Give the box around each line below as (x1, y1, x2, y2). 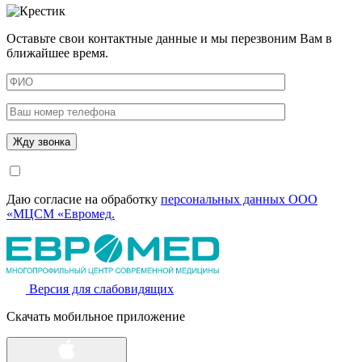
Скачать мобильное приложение (6, 309, 185, 323)
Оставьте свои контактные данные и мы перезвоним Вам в (6, 31, 332, 45)
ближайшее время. (6, 45, 108, 60)
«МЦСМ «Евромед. (6, 206, 115, 221)
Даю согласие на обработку (6, 192, 161, 206)
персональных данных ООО (161, 192, 318, 206)
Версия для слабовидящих (29, 281, 174, 296)
